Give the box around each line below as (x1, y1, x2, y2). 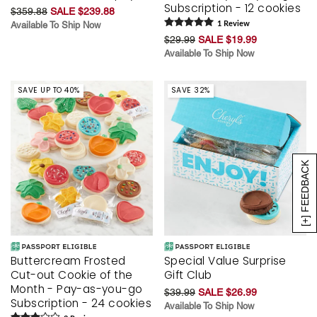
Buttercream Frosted (11, 253, 126, 269)
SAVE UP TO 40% (17, 85, 80, 96)
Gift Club (164, 267, 212, 283)
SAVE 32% (171, 85, 210, 96)
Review (221, 19, 250, 28)
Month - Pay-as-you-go (11, 282, 143, 297)
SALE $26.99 (198, 287, 257, 299)
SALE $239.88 (50, 5, 115, 17)
